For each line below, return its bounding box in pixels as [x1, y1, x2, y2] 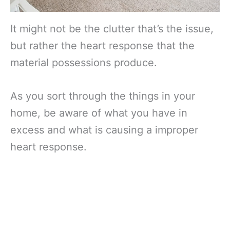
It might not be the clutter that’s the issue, [10, 22, 214, 35]
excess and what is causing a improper [10, 123, 198, 136]
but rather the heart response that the [10, 39, 195, 52]
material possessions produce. [10, 56, 157, 69]
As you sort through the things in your [10, 89, 195, 102]
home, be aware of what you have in [10, 106, 187, 119]
